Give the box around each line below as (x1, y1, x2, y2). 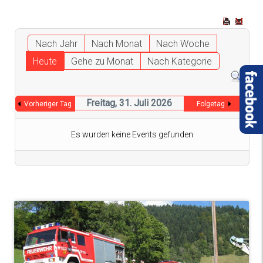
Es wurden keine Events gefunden (71, 130, 193, 140)
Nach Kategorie (147, 56, 212, 67)
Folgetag (196, 100, 225, 109)
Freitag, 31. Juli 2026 (86, 97, 173, 109)
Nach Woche (156, 38, 210, 49)
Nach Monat (92, 38, 143, 49)
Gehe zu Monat (70, 56, 133, 67)
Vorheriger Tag (24, 100, 72, 109)
